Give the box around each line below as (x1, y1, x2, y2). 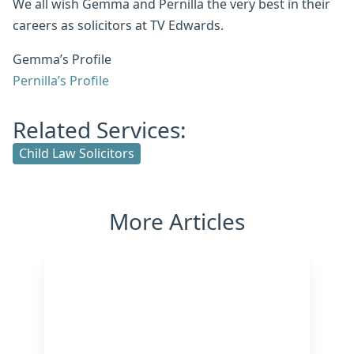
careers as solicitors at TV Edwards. (13, 17, 227, 35)
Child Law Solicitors (19, 145, 134, 163)
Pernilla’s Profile (13, 72, 109, 90)
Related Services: (13, 115, 186, 145)
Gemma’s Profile (13, 51, 111, 69)
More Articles (109, 206, 245, 237)
